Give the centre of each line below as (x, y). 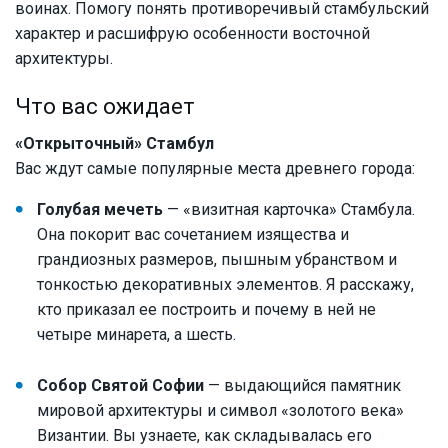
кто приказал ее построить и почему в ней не (206, 310)
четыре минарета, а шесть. (136, 335)
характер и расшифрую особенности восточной (192, 34)
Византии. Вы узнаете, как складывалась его (204, 436)
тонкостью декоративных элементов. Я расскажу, (225, 285)
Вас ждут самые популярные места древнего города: (215, 169)
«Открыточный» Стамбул (114, 144)
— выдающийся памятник (302, 386)
